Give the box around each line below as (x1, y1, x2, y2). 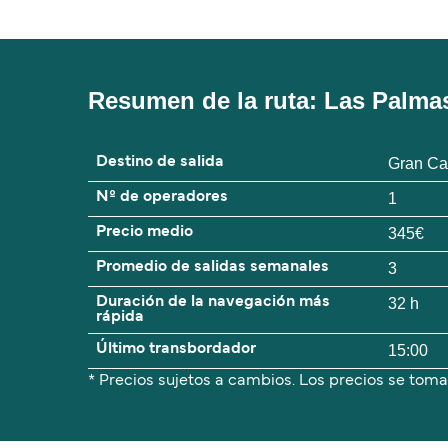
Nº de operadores (96, 190, 228, 205)
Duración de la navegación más (96, 295, 330, 310)
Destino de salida (96, 155, 224, 170)
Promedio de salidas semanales (96, 260, 329, 275)
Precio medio (96, 225, 193, 240)
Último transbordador (96, 342, 256, 357)
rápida (96, 310, 144, 325)
